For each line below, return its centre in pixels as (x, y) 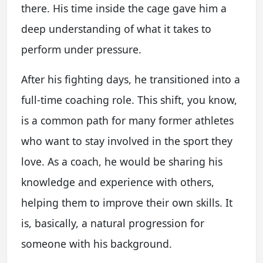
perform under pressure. (81, 49)
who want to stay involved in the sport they (127, 141)
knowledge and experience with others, (118, 182)
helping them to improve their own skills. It (127, 203)
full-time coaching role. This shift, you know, (129, 100)
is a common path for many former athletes (127, 120)
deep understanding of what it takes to (116, 29)
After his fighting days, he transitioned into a (131, 79)
